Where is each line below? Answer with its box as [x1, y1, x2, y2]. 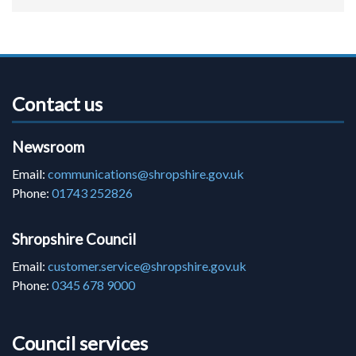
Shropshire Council [12, 230, 136, 249]
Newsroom [12, 138, 84, 157]
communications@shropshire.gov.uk [48, 166, 244, 182]
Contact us [12, 92, 103, 116]
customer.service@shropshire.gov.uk [48, 258, 246, 274]
